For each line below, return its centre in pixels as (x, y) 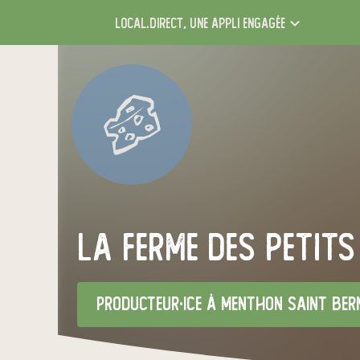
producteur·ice (149, 304)
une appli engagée (235, 23)
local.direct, (150, 23)
